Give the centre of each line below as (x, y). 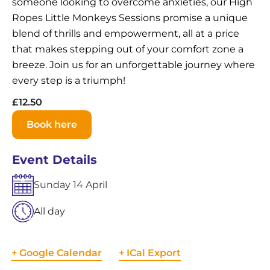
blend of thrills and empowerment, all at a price (126, 33)
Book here (52, 124)
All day (49, 211)
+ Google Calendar (57, 253)
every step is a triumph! (69, 80)
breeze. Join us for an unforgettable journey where (133, 64)
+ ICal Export (150, 253)
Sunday (52, 184)
